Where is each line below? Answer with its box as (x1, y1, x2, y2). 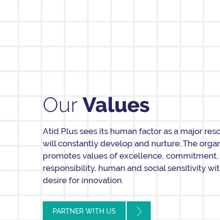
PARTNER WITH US (53, 207, 116, 216)
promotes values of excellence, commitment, (43, 151, 219, 161)
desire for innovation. (43, 175, 123, 186)
